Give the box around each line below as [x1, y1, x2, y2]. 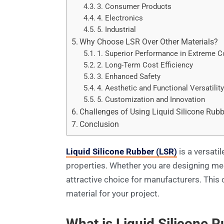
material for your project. [66, 188, 159, 198]
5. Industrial [97, 25, 136, 34]
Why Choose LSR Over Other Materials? [79, 36, 218, 46]
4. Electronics [97, 13, 143, 22]
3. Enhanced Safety [97, 72, 161, 81]
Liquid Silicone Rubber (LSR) [66, 146, 177, 156]
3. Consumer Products [97, 2, 172, 11]
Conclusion [79, 119, 119, 129]
